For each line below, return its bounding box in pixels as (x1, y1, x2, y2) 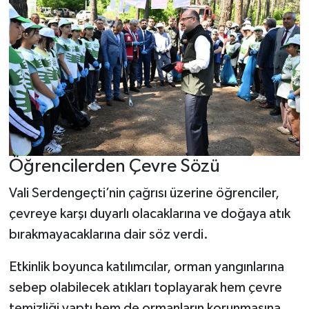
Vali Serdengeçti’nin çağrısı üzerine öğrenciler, (8, 186, 279, 201)
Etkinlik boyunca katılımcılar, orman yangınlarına (8, 260, 284, 275)
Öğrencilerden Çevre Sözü (8, 157, 220, 176)
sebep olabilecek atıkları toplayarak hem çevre (8, 281, 282, 295)
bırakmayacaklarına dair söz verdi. (8, 228, 208, 242)
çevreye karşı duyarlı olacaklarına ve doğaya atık (8, 207, 290, 221)
